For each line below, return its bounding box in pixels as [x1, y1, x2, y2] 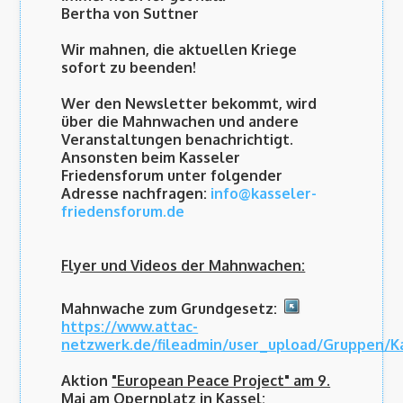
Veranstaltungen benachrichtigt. [61, 130, 294, 149]
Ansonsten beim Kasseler [61, 148, 241, 167]
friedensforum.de [61, 202, 185, 221]
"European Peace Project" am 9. [112, 372, 331, 390]
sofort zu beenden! [61, 58, 197, 77]
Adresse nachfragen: [61, 184, 211, 203]
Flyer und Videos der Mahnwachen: [61, 256, 306, 275]
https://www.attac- [61, 318, 199, 336]
